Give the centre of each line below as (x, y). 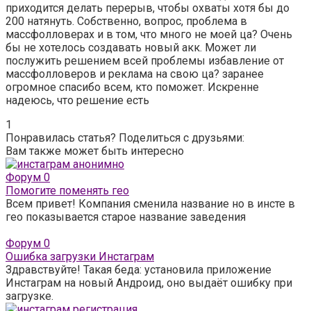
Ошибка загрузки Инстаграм (80, 256)
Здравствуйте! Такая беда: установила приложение (138, 269)
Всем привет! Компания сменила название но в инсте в (150, 203)
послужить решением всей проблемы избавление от (145, 60)
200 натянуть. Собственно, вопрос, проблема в (126, 21)
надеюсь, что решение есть (77, 100)
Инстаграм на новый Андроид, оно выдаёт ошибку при (149, 283)
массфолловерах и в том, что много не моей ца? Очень (149, 34)
